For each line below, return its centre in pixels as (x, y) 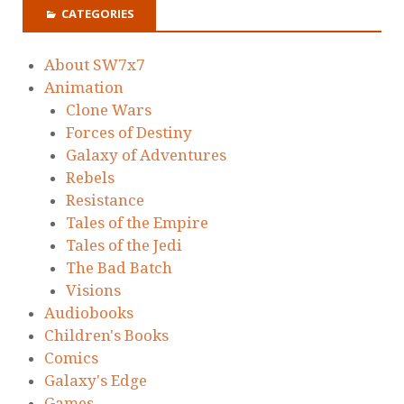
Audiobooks (89, 313)
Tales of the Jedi (124, 246)
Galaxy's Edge (96, 381)
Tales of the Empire (137, 223)
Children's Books (106, 336)
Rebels (90, 178)
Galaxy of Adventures (146, 156)
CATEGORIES (98, 13)
